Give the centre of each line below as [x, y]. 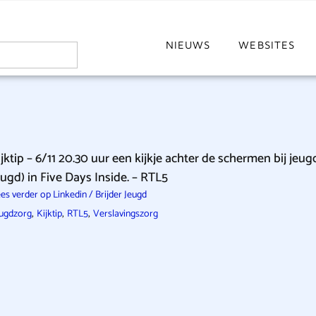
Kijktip [49, 214]
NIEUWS [188, 45]
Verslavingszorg [125, 214]
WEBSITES [267, 45]
